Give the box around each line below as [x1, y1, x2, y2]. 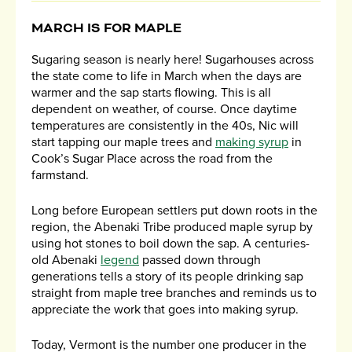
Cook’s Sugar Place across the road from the [31, 151, 273, 167]
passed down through [139, 252, 261, 269]
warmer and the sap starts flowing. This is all [31, 85, 271, 101]
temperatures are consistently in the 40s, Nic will [31, 118, 299, 134]
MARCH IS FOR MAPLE [31, 20, 181, 38]
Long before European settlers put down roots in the [31, 203, 317, 219]
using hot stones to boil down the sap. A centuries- [31, 236, 310, 252]
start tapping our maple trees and [31, 134, 215, 151]
